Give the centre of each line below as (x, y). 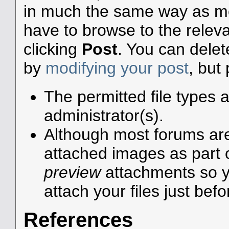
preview (72, 173)
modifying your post (117, 68)
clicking (52, 49)
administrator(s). (104, 116)
